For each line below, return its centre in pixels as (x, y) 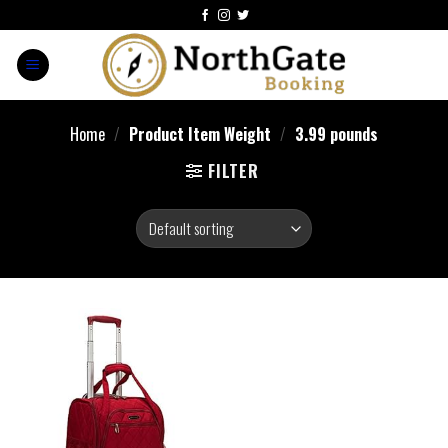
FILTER (233, 171)
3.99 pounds (334, 134)
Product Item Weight (200, 134)
